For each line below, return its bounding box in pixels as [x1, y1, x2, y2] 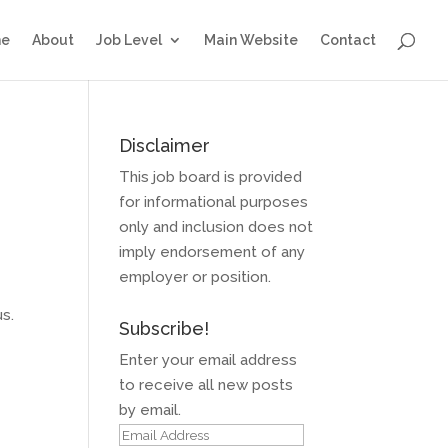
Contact [320, 32, 376, 48]
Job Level [96, 32, 162, 48]
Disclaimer [119, 135, 211, 156]
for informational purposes [119, 193, 309, 211]
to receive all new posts [119, 376, 294, 394]
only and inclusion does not [119, 218, 314, 236]
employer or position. [119, 268, 272, 286]
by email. [119, 401, 182, 419]
